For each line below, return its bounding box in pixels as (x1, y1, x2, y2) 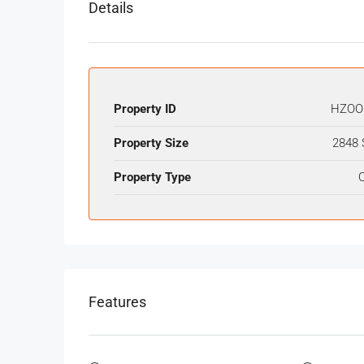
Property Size (114, 135, 188, 150)
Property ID (114, 101, 176, 116)
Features (89, 292, 146, 310)
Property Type (114, 169, 191, 184)
